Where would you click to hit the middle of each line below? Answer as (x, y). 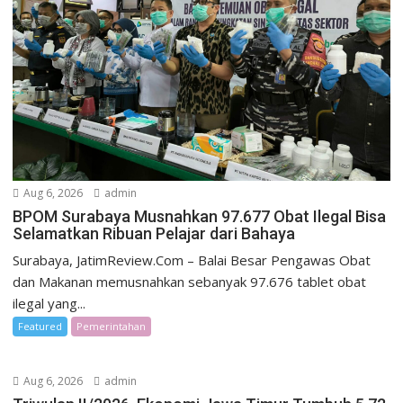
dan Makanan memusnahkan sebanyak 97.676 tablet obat (190, 282)
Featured (40, 327)
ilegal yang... (49, 304)
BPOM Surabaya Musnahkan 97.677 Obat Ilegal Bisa (200, 217)
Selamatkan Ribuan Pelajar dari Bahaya (154, 234)
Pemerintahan (112, 327)
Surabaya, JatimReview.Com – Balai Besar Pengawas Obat (192, 260)
